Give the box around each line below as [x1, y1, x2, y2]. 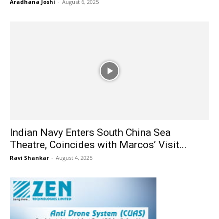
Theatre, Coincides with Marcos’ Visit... [10, 138, 187, 151]
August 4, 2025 [56, 153, 92, 161]
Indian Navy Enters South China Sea [10, 126, 171, 138]
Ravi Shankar [10, 153, 49, 161]
